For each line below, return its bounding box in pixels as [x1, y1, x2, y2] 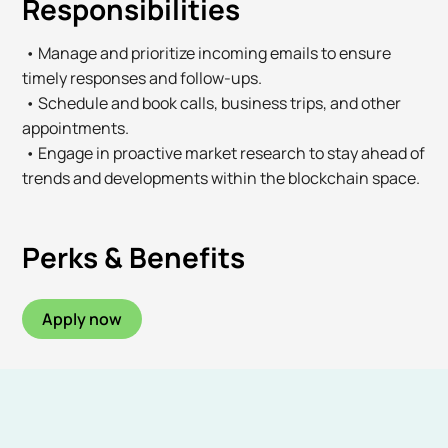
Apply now [42, 308, 123, 331]
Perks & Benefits [22, 238, 246, 277]
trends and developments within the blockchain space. [22, 167, 421, 190]
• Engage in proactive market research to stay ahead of [22, 142, 426, 165]
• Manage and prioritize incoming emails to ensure [22, 42, 392, 65]
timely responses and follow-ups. [22, 67, 263, 90]
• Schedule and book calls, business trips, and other [22, 92, 402, 115]
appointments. [22, 117, 130, 140]
